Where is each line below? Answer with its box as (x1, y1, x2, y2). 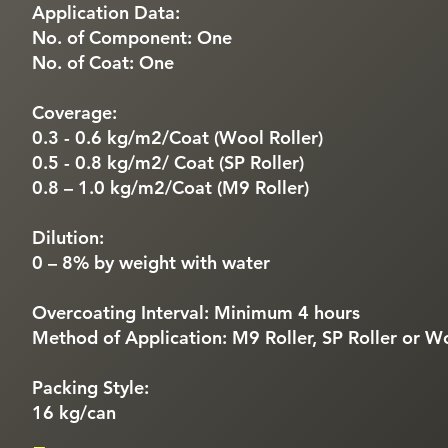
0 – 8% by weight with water (32, 251, 270, 274)
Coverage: (32, 101, 117, 124)
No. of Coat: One (32, 51, 174, 74)
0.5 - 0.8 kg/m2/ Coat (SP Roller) (32, 151, 304, 174)
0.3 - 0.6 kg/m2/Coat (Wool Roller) (32, 126, 323, 149)
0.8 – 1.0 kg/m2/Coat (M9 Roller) (32, 176, 309, 199)
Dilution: (32, 226, 104, 249)
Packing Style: (32, 376, 149, 399)
